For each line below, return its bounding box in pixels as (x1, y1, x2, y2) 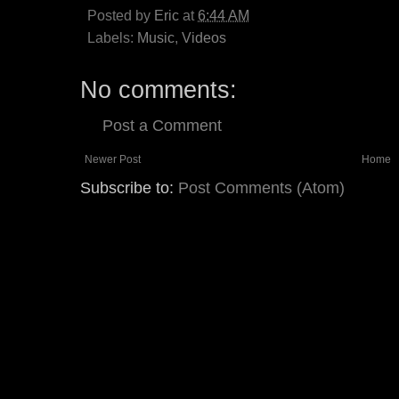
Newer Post (85, 152, 141, 166)
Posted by (87, 7, 154, 23)
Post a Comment (102, 116, 222, 134)
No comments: (80, 76, 237, 103)
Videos (182, 29, 226, 45)
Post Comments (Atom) (178, 178, 345, 197)
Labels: (87, 29, 137, 45)
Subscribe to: (80, 178, 178, 197)
